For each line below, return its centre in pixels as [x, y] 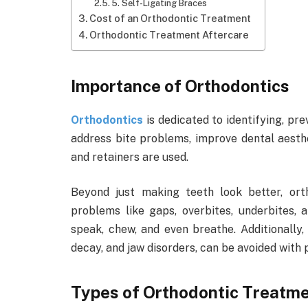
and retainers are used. [131, 157]
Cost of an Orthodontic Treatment [170, 19]
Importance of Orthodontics [180, 86]
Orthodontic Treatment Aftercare [169, 35]
